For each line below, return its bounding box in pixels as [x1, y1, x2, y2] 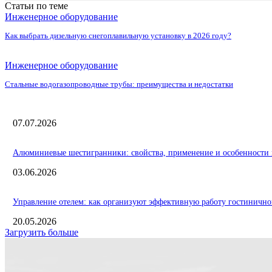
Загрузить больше [5, 226, 78, 237]
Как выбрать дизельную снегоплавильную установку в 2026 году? [5, 31, 231, 41]
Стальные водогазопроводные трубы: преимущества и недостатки [5, 80, 233, 89]
